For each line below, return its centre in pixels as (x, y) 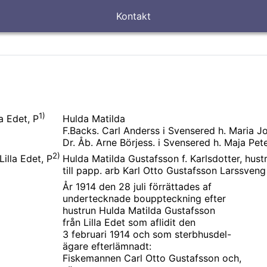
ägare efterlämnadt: (107, 246)
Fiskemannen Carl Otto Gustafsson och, (152, 258)
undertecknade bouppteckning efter (144, 198)
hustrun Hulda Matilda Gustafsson (139, 210)
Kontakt (133, 16)
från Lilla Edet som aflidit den (129, 222)
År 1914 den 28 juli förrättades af (137, 187)
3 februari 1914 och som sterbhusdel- (147, 234)
